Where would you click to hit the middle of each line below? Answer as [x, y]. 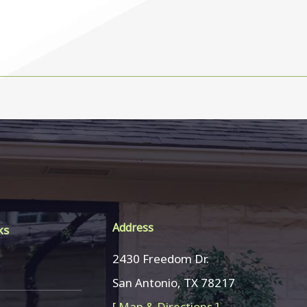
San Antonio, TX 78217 [174, 283]
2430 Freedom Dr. [161, 259]
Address [133, 228]
